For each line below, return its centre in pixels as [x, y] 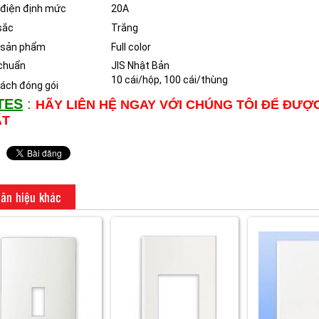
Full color [131, 47]
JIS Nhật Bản [140, 66]
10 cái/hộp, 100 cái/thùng [169, 80]
